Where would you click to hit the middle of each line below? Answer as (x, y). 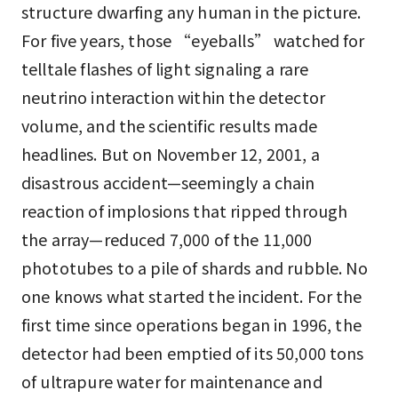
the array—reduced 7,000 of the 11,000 (167, 239)
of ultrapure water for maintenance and (172, 381)
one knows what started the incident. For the (192, 296)
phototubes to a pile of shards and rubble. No (195, 267)
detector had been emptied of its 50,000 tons (193, 353)
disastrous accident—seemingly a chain (168, 182)
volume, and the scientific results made (169, 125)
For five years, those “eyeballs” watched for (193, 40)
